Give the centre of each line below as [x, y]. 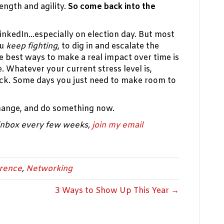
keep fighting [32, 46]
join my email [117, 125]
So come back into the [112, 7]
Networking [49, 169]
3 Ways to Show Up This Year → [117, 191]
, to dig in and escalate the [108, 46]
